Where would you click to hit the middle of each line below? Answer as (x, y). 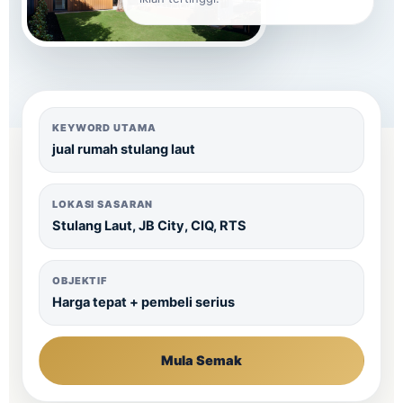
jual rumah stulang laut (124, 149)
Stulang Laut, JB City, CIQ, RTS (149, 226)
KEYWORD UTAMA (104, 128)
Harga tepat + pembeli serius (143, 302)
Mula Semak (201, 361)
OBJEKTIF (80, 281)
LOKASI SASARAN (103, 204)
